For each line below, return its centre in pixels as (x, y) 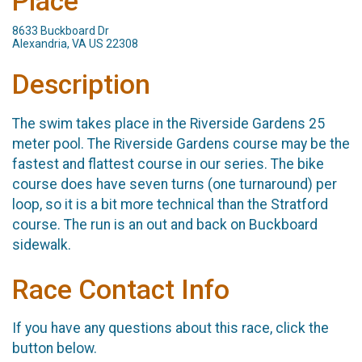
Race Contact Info (121, 289)
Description (81, 85)
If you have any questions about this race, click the (170, 328)
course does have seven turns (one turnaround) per (175, 184)
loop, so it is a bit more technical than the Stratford (170, 204)
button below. (55, 349)
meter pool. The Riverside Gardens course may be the (181, 143)
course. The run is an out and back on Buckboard (165, 224)
